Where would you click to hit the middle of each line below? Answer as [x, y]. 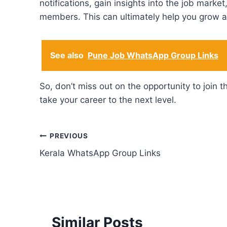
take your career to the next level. [108, 100]
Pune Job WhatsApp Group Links [153, 55]
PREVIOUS [69, 136]
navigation [75, 160]
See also [67, 55]
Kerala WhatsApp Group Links [100, 153]
